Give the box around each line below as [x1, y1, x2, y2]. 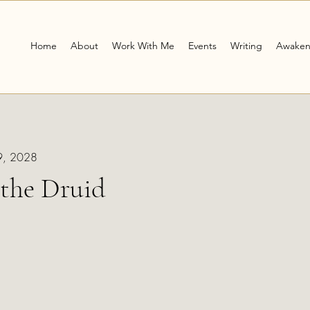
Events [188, 39, 217, 52]
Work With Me [112, 39, 174, 52]
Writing [230, 39, 262, 52]
